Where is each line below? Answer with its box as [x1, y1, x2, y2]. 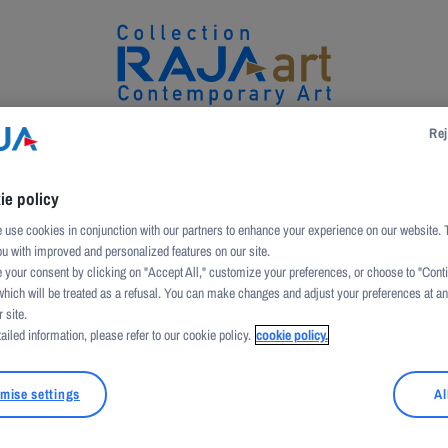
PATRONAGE [312, 160, 414, 179]
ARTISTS [214, 160, 281, 179]
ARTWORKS [86, 160, 183, 179]
